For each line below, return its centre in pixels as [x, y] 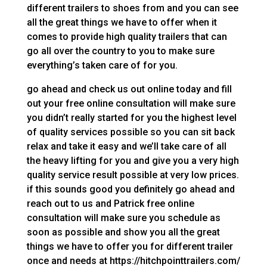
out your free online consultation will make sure [131, 103]
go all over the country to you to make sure [120, 51]
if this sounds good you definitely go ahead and [131, 189]
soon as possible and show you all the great [123, 232]
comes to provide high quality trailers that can [127, 36]
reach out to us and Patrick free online [110, 203]
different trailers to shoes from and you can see [132, 8]
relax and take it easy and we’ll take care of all [126, 146]
